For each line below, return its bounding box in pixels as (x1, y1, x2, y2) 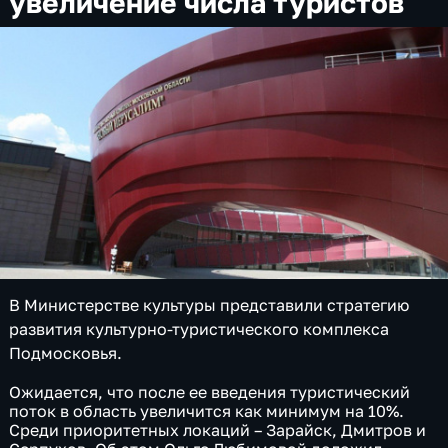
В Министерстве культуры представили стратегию (9, 294, 410, 315)
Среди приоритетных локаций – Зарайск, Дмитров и (9, 420, 427, 441)
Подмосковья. (9, 342, 123, 363)
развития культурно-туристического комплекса (9, 318, 390, 339)
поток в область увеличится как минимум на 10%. (9, 401, 405, 422)
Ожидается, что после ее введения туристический (9, 382, 411, 403)
